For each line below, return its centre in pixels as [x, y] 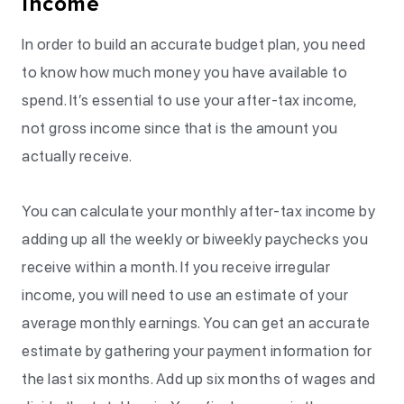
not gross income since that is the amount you [180, 128]
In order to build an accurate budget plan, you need [194, 44]
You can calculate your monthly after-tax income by [198, 211]
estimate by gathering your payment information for [197, 351]
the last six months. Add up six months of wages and [199, 379]
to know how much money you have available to [184, 72]
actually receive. [77, 156]
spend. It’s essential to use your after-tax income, [189, 100]
